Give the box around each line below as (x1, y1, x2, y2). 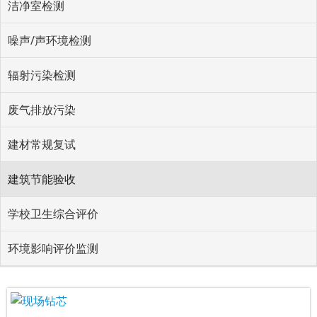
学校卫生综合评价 (8, 206, 98, 221)
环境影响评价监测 (8, 241, 98, 256)
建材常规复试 (8, 137, 76, 152)
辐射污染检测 (8, 67, 76, 83)
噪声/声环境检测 (8, 33, 91, 48)
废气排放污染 (8, 102, 76, 117)
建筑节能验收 (8, 171, 76, 187)
